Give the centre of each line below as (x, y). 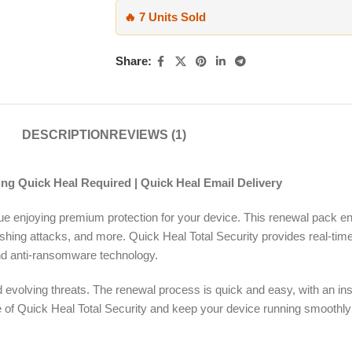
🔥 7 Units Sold (165, 16)
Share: (133, 61)
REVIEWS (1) (147, 134)
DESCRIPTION (65, 134)
